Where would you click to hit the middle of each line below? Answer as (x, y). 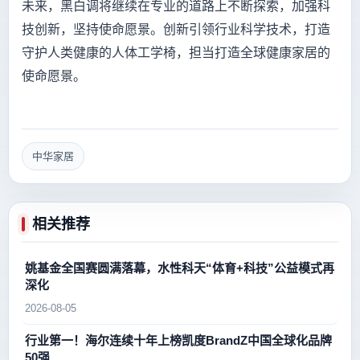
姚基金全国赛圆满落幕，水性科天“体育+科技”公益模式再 (180, 268)
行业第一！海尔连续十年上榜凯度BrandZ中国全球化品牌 (178, 341)
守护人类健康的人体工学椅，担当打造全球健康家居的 (176, 53)
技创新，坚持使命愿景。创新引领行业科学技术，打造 (176, 30)
